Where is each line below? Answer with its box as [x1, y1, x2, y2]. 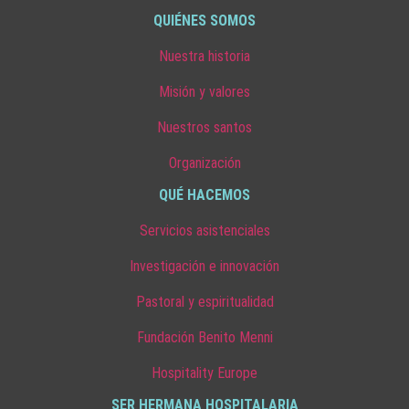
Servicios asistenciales [139, 221, 270, 239]
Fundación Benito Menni [136, 328, 273, 346]
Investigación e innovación [130, 257, 279, 275]
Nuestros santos [157, 118, 252, 136]
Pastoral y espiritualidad [135, 292, 274, 310]
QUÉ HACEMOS [159, 185, 250, 204]
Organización [168, 153, 241, 172]
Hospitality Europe [152, 363, 257, 382]
